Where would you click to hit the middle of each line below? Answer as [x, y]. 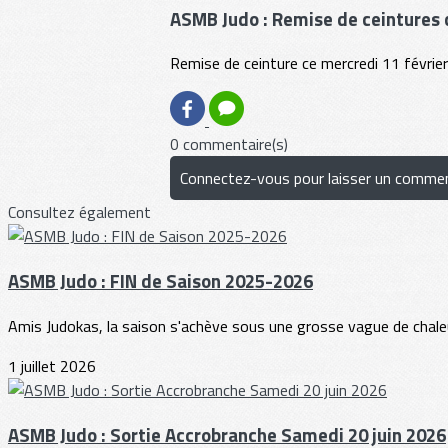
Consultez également [79, 212]
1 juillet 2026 [52, 365]
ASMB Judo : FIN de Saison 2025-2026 [160, 281]
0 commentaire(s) [229, 144]
